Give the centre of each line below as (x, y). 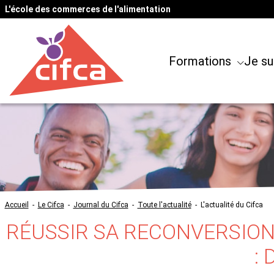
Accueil (17, 205)
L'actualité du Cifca (231, 205)
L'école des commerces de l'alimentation (87, 9)
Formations (201, 61)
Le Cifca (51, 205)
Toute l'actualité (164, 205)
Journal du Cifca (101, 205)
